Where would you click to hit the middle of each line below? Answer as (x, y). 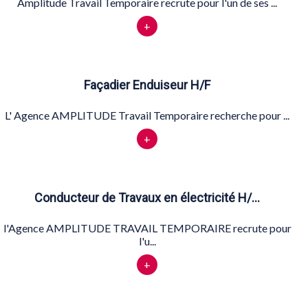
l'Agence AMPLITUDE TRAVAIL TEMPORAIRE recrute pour (147, 228)
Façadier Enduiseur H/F (147, 85)
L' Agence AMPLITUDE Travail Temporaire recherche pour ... (147, 115)
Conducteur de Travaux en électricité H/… (147, 197)
